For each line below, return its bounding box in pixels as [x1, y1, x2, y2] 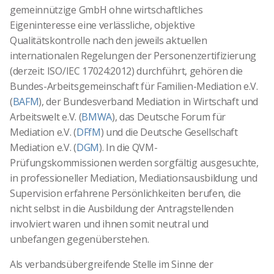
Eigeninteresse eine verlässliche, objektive [10, 18, 195, 32]
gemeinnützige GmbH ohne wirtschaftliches [10, 3, 203, 17]
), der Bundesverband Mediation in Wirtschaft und [39, 95, 259, 109]
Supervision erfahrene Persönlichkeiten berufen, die [10, 187, 241, 201]
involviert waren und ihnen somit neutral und [10, 217, 209, 231]
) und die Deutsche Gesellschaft [100, 125, 238, 139]
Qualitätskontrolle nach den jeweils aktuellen [10, 34, 207, 48]
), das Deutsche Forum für [111, 110, 226, 124]
